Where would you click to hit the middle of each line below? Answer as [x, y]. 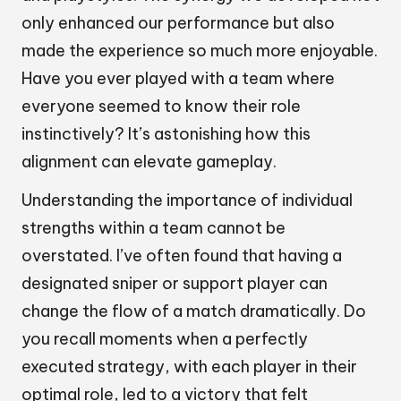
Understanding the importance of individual [187, 200]
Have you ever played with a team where [178, 79]
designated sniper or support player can [175, 284]
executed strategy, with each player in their [189, 367]
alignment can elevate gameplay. [149, 162]
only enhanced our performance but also [178, 23]
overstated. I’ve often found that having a [182, 256]
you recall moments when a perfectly [165, 339]
